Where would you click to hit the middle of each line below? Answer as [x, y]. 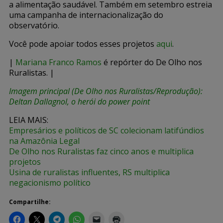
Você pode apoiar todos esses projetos [83, 44]
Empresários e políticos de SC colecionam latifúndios [107, 130]
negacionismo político [50, 182]
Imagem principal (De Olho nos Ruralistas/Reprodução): [106, 91]
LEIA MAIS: [29, 120]
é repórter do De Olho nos [152, 62]
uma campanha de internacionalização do [86, 15]
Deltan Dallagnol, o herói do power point [79, 101]
